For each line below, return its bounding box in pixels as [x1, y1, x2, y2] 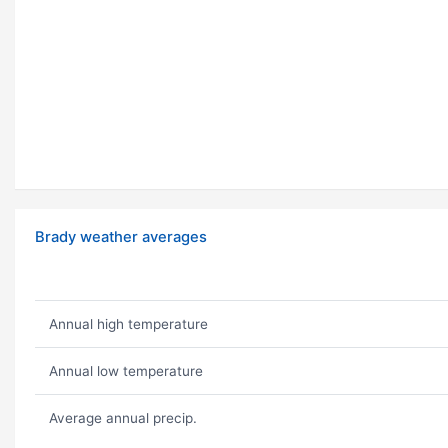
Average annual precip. [48, 410, 197, 427]
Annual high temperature [48, 316, 208, 333]
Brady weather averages [35, 228, 207, 247]
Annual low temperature [48, 363, 203, 380]
